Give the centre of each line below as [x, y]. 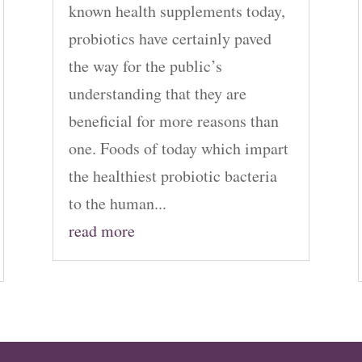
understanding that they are [157, 94]
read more [101, 231]
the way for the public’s [145, 66]
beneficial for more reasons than [173, 121]
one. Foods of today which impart [178, 149]
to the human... [117, 204]
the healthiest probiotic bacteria [173, 176]
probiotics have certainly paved [170, 39]
